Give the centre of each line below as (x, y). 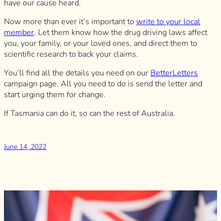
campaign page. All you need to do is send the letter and (103, 84)
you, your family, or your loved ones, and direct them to (101, 43)
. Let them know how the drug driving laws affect (121, 32)
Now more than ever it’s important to (70, 21)
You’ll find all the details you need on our (77, 73)
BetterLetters (174, 73)
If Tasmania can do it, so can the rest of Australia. (90, 114)
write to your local (168, 21)
